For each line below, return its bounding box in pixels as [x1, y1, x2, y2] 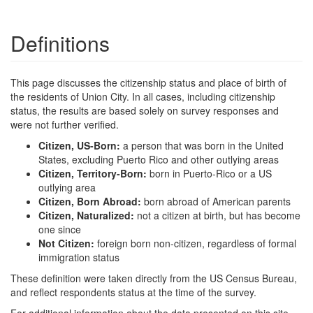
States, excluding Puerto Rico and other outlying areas [38, 152, 279, 166]
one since [38, 221, 81, 236]
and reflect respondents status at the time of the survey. [10, 284, 256, 299]
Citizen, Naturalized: [38, 208, 137, 222]
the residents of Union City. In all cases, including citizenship [10, 89, 275, 103]
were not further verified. [10, 117, 119, 131]
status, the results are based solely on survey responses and [10, 103, 279, 117]
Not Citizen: [38, 235, 97, 250]
